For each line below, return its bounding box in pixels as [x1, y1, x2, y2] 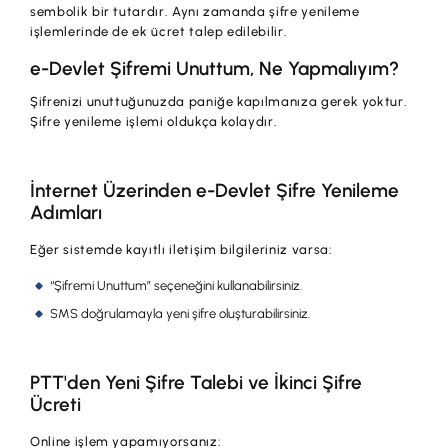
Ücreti [30, 392, 82, 416]
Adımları [30, 200, 103, 224]
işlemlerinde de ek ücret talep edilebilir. [30, 24, 288, 40]
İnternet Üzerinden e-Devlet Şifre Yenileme [30, 178, 400, 202]
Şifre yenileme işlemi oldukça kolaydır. [30, 113, 278, 129]
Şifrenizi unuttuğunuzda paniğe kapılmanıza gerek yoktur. [30, 93, 408, 109]
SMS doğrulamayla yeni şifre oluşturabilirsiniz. [50, 305, 311, 321]
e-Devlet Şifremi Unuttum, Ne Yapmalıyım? [30, 57, 400, 81]
